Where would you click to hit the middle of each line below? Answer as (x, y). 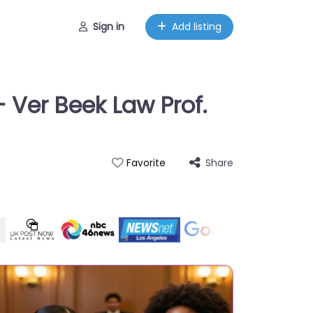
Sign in (108, 27)
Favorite (146, 163)
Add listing (197, 27)
